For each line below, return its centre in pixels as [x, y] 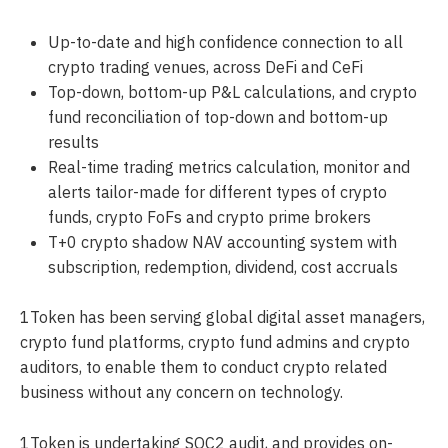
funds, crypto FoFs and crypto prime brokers [209, 216]
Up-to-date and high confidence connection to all [225, 41]
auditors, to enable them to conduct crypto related [203, 367]
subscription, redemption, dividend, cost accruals [223, 266]
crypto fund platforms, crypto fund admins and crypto [215, 342]
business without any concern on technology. [181, 392]
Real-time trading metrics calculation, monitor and [229, 166]
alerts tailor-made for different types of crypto [217, 191]
